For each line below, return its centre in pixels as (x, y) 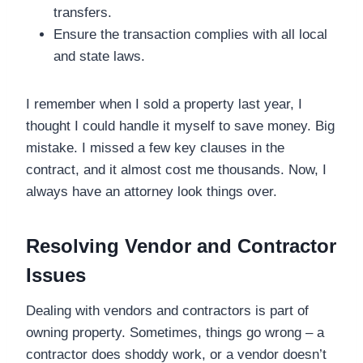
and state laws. (99, 56)
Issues (56, 275)
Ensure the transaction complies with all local (190, 34)
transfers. (83, 12)
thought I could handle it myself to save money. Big (180, 126)
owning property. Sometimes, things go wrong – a (175, 332)
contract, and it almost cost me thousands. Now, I (176, 169)
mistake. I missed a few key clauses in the (155, 147)
